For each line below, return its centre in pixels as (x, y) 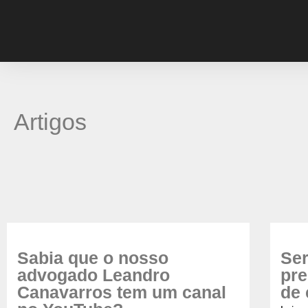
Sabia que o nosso (93, 258)
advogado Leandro (93, 275)
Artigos (50, 122)
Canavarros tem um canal (122, 292)
